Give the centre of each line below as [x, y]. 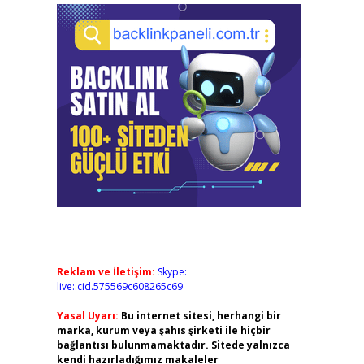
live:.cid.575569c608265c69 [119, 286]
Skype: [172, 272]
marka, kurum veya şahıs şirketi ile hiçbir [163, 330]
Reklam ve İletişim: [106, 272]
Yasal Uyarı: [87, 316]
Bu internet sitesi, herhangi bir [201, 316]
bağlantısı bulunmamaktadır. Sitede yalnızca [173, 345]
